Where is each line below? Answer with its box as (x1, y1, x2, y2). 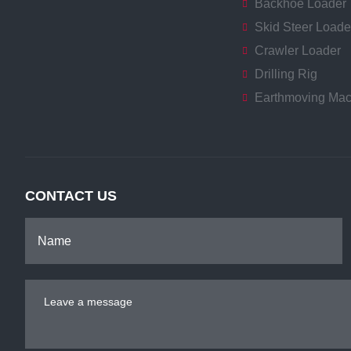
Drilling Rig (254, 67, 317, 81)
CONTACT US (25, 188, 117, 204)
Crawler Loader (254, 44, 341, 58)
